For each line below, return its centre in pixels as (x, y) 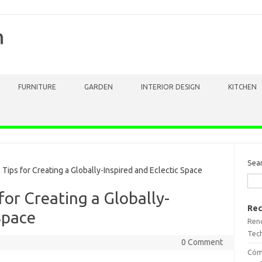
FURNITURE (37, 87)
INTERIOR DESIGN (170, 87)
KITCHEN (242, 87)
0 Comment (202, 242)
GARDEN (99, 87)
